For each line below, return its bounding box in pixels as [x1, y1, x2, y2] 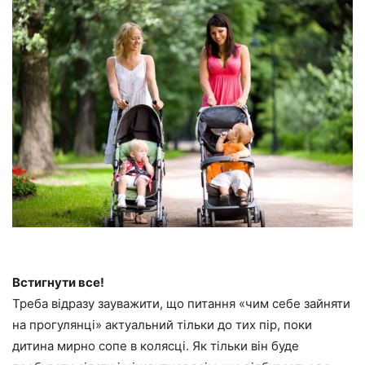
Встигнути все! [12, 274, 104, 290]
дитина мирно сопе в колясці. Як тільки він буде [12, 337, 299, 354]
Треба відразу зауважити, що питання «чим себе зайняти [12, 295, 350, 311]
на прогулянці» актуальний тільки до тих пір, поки [12, 316, 312, 332]
